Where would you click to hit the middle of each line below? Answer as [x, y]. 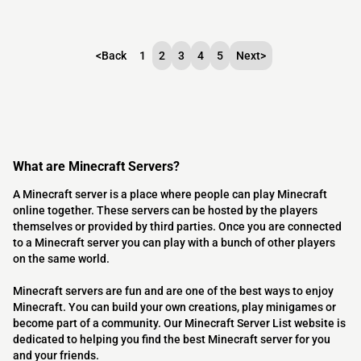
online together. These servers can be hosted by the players [165, 211]
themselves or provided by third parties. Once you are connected [177, 227]
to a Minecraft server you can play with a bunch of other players [174, 243]
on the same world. [61, 259]
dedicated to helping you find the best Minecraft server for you [172, 340]
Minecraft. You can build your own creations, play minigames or [174, 307]
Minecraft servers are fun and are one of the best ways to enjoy [173, 291]
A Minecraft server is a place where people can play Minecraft [170, 195]
